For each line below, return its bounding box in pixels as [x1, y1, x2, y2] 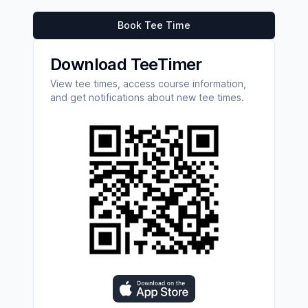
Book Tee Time [118, 19, 190, 31]
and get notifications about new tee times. [50, 91, 244, 103]
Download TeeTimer [50, 54, 202, 74]
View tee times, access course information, [50, 78, 246, 89]
